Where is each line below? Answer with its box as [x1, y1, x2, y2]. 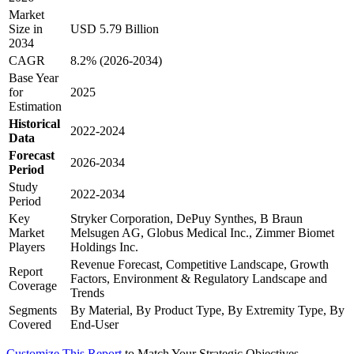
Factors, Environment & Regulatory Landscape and [70, 272, 327, 286]
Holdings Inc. [70, 240, 138, 254]
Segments [9, 303, 57, 318]
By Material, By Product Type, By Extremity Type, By [70, 303, 345, 318]
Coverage [9, 279, 57, 293]
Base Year [9, 71, 58, 85]
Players [9, 240, 45, 254]
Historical [9, 117, 60, 131]
